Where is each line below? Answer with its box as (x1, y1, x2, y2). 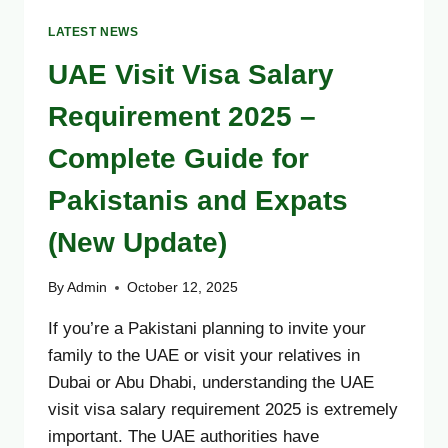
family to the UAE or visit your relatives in (48, 346, 360, 366)
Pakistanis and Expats (48, 184, 348, 216)
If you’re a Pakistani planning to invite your (48, 319, 366, 339)
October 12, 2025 (127, 280, 239, 296)
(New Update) (48, 226, 227, 258)
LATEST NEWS (48, 24, 139, 39)
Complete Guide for (48, 142, 309, 174)
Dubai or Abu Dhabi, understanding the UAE (48, 373, 374, 393)
